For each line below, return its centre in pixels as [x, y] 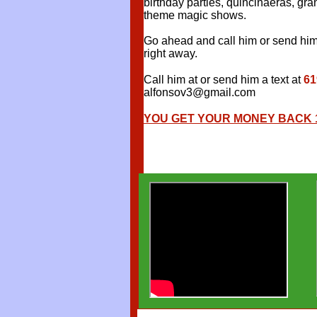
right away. [173, 53]
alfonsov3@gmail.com [200, 92]
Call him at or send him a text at [224, 80]
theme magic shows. [195, 15]
